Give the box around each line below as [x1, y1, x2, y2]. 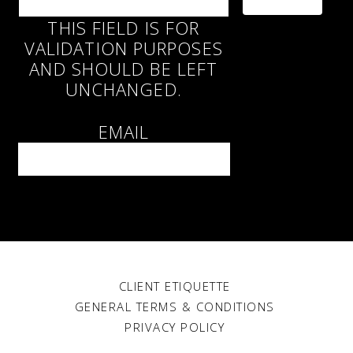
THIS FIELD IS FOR [47, 15, 200, 39]
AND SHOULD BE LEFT [29, 56, 218, 80]
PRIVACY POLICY [124, 318, 225, 335]
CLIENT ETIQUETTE [118, 277, 231, 294]
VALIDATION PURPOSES [24, 35, 223, 60]
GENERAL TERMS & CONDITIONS [74, 298, 275, 314]
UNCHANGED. [65, 76, 182, 101]
